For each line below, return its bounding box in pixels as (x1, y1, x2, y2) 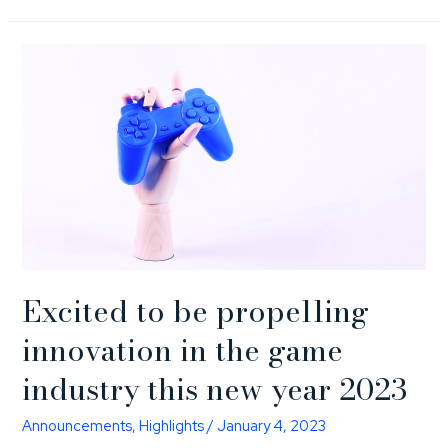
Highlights (139, 416, 205, 436)
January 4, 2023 (217, 416, 327, 436)
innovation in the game (22, 327, 344, 374)
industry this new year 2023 (22, 366, 408, 413)
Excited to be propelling (22, 288, 370, 335)
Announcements (22, 416, 133, 436)
